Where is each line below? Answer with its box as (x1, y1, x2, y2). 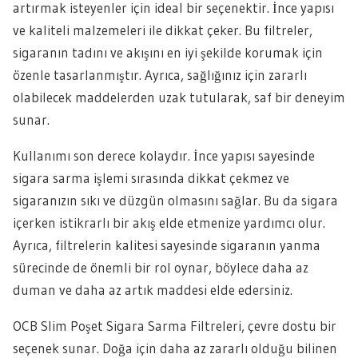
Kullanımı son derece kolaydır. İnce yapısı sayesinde (13, 147, 315, 164)
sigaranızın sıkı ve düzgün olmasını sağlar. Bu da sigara (13, 192, 338, 209)
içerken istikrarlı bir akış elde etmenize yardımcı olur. (13, 214, 325, 231)
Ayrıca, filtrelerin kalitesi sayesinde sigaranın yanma (13, 237, 320, 253)
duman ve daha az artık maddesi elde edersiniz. (13, 281, 292, 298)
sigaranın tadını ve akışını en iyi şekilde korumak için (13, 44, 323, 61)
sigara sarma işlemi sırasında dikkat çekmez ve (13, 169, 289, 186)
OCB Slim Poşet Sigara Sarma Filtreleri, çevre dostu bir (13, 317, 336, 334)
